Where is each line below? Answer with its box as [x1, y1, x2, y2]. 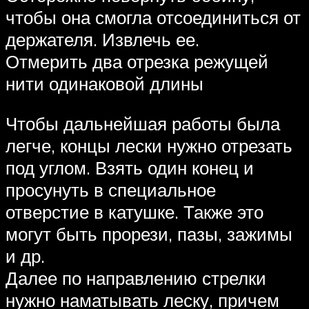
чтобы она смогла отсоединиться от [6, 6, 301, 29]
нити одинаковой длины [6, 72, 203, 95]
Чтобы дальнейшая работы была [6, 112, 280, 135]
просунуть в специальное [6, 179, 216, 201]
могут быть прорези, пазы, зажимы [6, 223, 292, 246]
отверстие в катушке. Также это [6, 201, 263, 223]
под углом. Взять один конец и [6, 157, 254, 179]
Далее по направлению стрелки [6, 267, 266, 290]
